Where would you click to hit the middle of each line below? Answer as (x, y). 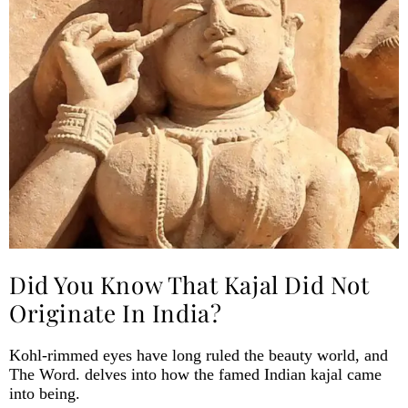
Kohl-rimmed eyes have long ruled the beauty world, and (199, 355)
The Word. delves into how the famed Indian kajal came (195, 374)
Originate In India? (116, 312)
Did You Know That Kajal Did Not (189, 284)
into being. (45, 393)
